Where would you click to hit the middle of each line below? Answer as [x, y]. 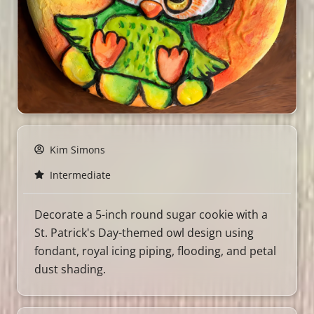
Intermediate [80, 175]
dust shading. [70, 269]
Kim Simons [77, 149]
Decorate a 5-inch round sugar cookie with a [151, 214]
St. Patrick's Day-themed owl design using [144, 232]
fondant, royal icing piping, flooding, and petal [155, 251]
